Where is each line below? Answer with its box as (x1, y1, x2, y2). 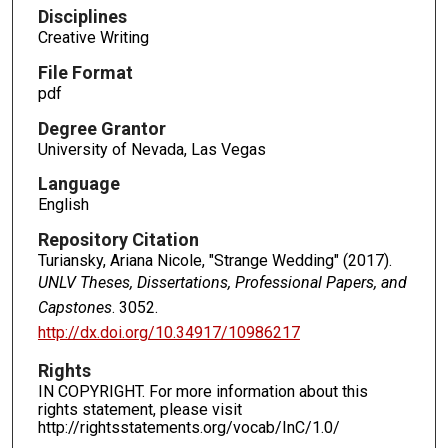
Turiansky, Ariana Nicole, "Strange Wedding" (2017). (37, 251, 392, 271)
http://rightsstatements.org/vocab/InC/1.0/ (37, 418, 340, 438)
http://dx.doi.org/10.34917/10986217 (37, 323, 300, 343)
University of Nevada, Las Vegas (37, 139, 266, 159)
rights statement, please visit (37, 400, 242, 420)
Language (37, 173, 120, 195)
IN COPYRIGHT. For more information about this (37, 382, 368, 402)
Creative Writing (37, 27, 149, 47)
